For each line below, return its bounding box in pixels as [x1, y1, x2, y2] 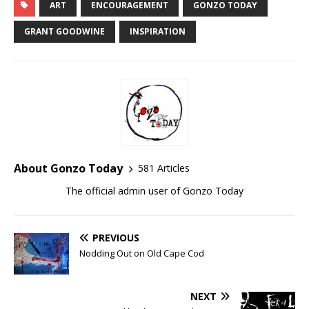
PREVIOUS [92, 230, 139, 244]
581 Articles [138, 161, 190, 175]
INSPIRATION [130, 25, 186, 37]
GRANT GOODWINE [24, 25, 105, 37]
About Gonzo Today [14, 160, 123, 176]
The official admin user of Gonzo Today [66, 183, 243, 197]
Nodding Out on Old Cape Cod [79, 246, 204, 259]
